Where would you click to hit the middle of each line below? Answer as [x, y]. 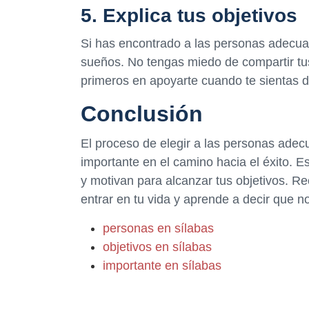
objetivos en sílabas [157, 247]
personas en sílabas [158, 229]
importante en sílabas [162, 266]
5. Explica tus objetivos [189, 15]
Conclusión [142, 114]
